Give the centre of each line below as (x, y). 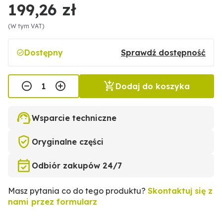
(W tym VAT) (26, 26)
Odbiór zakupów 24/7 (77, 166)
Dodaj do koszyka (153, 86)
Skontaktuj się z (180, 191)
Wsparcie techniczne (74, 118)
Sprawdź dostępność (163, 53)
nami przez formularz (53, 202)
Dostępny (44, 53)
